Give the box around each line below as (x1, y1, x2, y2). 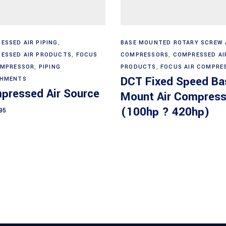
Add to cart (23, 32, 62, 43)
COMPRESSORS (121, 50, 169, 59)
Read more (166, 32, 203, 43)
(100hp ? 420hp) (121, 103, 210, 120)
